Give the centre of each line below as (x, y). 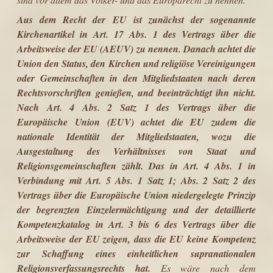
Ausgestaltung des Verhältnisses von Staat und (136, 151)
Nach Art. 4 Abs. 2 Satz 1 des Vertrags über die (136, 107)
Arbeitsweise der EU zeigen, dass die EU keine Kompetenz (136, 239)
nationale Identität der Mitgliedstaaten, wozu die (136, 136)
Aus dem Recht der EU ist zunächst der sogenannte (136, 19)
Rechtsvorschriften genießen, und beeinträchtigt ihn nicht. (136, 92)
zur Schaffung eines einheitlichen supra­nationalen (136, 253)
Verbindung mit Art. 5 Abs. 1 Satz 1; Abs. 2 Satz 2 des (136, 180)
